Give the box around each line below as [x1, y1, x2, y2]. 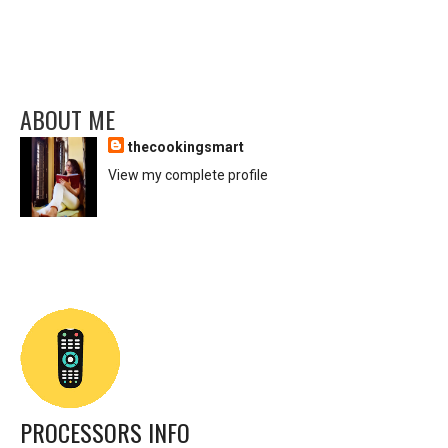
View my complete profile [107, 167, 268, 184]
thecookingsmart [127, 139, 244, 156]
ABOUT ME [20, 101, 115, 138]
